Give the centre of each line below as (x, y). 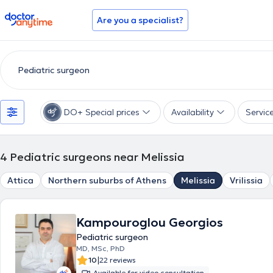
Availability (193, 112)
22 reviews (118, 260)
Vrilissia (246, 180)
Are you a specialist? (140, 20)
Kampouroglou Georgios (150, 222)
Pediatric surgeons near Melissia (97, 157)
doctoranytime (39, 17)
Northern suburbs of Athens (107, 180)
